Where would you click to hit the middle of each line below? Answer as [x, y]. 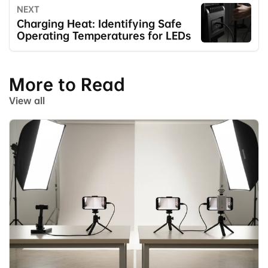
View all [27, 101]
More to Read [67, 85]
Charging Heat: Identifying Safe [99, 24]
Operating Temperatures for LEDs [104, 36]
